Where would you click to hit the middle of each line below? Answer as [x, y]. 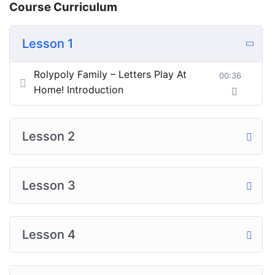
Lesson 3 [49, 185]
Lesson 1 [48, 44]
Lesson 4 [49, 234]
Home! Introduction [79, 90]
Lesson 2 [48, 136]
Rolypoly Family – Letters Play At [110, 74]
